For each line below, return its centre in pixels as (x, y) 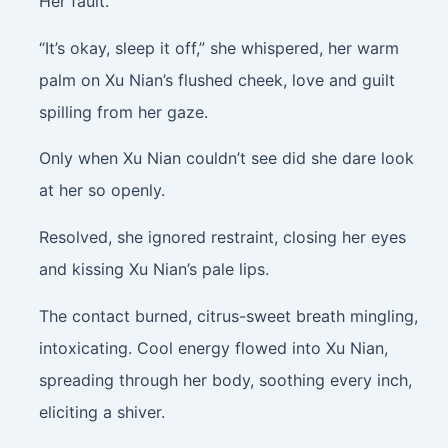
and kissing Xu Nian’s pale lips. (153, 269)
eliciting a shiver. (101, 411)
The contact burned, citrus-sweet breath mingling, (228, 315)
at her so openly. (101, 190)
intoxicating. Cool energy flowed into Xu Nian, (213, 347)
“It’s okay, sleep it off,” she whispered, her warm (218, 47)
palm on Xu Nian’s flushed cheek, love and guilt (216, 79)
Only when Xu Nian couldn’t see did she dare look (226, 158)
